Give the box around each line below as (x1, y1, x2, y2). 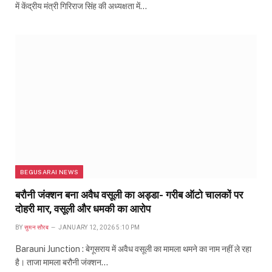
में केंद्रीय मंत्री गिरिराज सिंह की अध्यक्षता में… (15, 1, 147, 12)
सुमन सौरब (24, 224, 49, 231)
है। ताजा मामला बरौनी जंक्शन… (15, 257, 108, 268)
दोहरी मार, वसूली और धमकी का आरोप (15, 203, 151, 216)
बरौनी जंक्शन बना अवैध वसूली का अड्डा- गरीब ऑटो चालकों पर (15, 189, 243, 202)
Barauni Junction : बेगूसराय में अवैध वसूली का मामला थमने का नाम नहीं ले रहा (15, 244, 251, 254)
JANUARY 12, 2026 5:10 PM (58, 224, 140, 231)
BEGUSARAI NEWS (20, 168, 79, 176)
